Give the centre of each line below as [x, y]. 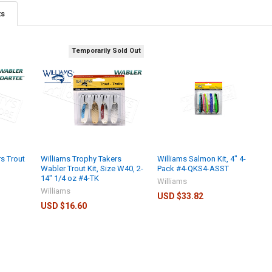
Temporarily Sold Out [107, 51]
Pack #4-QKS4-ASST [193, 168]
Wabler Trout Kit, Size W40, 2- [92, 168]
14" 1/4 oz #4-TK [70, 178]
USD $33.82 [181, 196]
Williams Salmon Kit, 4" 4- [202, 158]
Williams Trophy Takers [81, 158]
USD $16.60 [64, 206]
